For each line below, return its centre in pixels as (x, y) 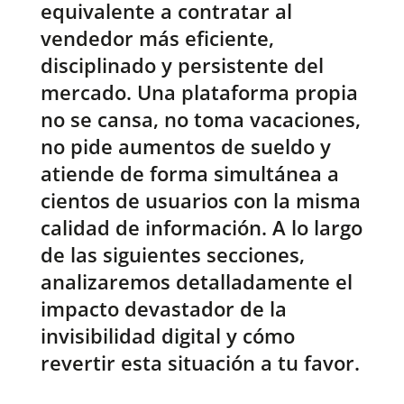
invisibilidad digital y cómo (167, 336)
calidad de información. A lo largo (201, 228)
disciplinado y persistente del (182, 65)
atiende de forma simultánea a (189, 174)
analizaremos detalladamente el (196, 282)
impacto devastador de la (163, 309)
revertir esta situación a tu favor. (200, 363)
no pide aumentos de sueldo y (185, 147)
